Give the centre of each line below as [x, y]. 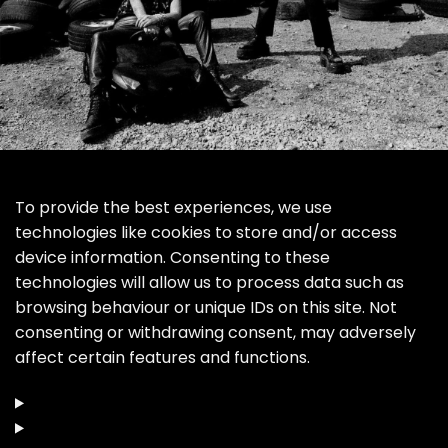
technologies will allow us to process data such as [209, 282]
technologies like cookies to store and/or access [206, 232]
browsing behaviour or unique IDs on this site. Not [206, 307]
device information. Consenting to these [172, 257]
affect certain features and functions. [162, 357]
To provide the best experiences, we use [173, 207]
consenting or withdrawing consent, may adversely [215, 332]
